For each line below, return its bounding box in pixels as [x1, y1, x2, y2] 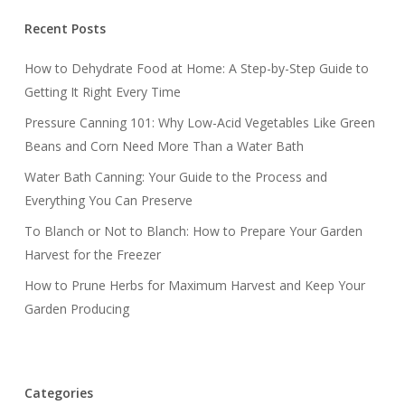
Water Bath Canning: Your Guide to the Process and [24, 167, 327, 185]
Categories [24, 383, 93, 401]
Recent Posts [24, 19, 106, 37]
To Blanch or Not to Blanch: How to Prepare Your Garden [24, 221, 363, 240]
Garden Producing [24, 299, 129, 317]
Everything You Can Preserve [24, 191, 193, 209]
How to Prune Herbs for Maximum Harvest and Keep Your [24, 276, 365, 294]
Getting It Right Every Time [24, 82, 181, 100]
